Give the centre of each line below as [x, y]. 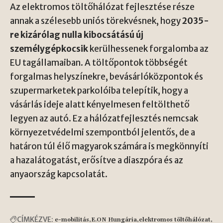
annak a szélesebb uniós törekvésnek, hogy [96, 21]
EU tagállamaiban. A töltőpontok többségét [99, 63]
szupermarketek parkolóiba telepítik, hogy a [99, 91]
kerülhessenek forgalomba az [148, 49]
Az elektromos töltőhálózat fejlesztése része [102, 7]
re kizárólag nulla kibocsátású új [77, 35]
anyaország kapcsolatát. [59, 174]
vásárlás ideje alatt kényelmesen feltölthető [100, 105]
